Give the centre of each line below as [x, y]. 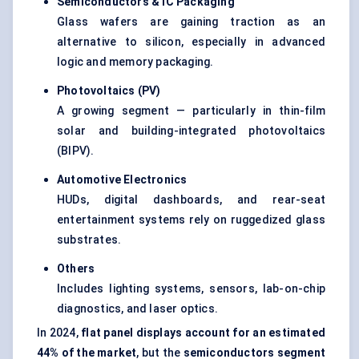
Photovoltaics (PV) [109, 91]
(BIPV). [76, 151]
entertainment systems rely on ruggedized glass [191, 220]
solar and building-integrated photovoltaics [191, 131]
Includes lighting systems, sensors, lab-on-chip [191, 289]
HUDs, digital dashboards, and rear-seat [191, 200]
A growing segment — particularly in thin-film [191, 111]
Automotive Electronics [122, 180]
